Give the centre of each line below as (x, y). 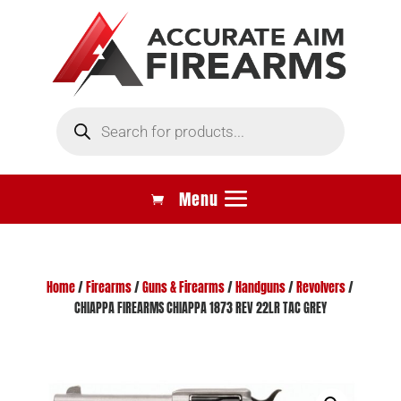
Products (78, 112)
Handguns (261, 287)
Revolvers (321, 287)
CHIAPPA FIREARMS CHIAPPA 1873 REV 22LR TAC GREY (200, 308)
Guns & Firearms (184, 287)
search (73, 124)
